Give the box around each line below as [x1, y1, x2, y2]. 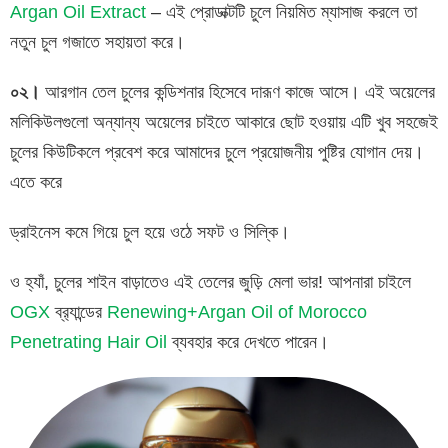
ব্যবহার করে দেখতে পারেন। [167, 331, 329, 352]
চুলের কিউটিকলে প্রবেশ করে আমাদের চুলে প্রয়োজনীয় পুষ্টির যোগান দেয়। [10, 141, 424, 162]
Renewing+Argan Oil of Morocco [107, 301, 367, 322]
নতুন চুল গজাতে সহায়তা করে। [10, 31, 185, 52]
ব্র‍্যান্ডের [50, 301, 107, 322]
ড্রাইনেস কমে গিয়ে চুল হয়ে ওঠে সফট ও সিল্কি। [10, 221, 290, 242]
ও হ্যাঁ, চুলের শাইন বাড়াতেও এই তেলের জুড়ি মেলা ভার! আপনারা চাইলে [10, 271, 411, 292]
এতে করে [10, 171, 62, 192]
